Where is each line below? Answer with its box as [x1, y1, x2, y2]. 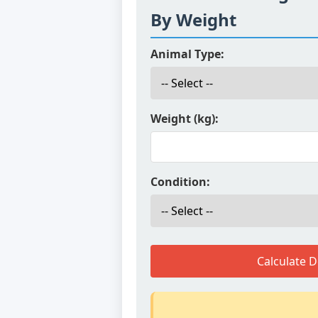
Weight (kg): [150, 111, 219, 126]
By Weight [150, 8, 236, 31]
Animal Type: [150, 46, 224, 62]
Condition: [150, 174, 210, 190]
